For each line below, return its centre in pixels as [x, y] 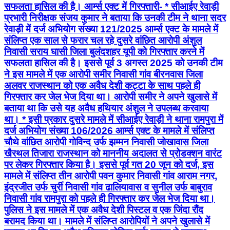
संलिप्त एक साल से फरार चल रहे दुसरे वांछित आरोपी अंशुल [103, 41]
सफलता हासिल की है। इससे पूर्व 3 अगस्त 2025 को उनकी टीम [113, 63]
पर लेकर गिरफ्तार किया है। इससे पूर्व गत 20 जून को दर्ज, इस [109, 165]
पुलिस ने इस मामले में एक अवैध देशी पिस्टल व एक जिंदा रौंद [104, 210]
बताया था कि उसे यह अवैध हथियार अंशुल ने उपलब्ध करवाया [106, 108]
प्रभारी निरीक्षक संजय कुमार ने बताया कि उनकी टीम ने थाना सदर [115, 18]
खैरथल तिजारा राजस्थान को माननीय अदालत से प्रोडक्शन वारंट [113, 154]
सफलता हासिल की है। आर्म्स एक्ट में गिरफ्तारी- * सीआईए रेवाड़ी [111, 7]
